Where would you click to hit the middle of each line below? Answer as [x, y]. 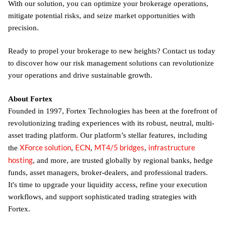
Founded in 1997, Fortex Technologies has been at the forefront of [113, 111]
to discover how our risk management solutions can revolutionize [111, 63]
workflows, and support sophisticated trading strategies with [102, 196]
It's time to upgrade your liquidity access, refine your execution [108, 184]
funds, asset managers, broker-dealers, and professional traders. [108, 172]
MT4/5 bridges [119, 147]
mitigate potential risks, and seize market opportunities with [102, 15]
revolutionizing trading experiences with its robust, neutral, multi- [111, 123]
